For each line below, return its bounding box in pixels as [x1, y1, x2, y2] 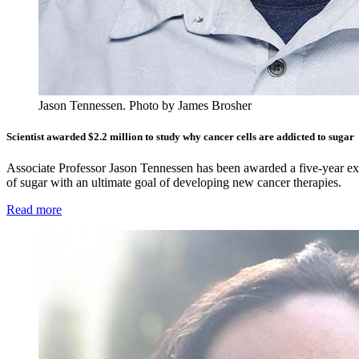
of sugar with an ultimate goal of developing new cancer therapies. [6, 175, 341, 190]
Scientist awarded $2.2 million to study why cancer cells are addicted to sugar [6, 130, 354, 143]
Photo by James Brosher [129, 98, 252, 112]
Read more [6, 203, 62, 217]
